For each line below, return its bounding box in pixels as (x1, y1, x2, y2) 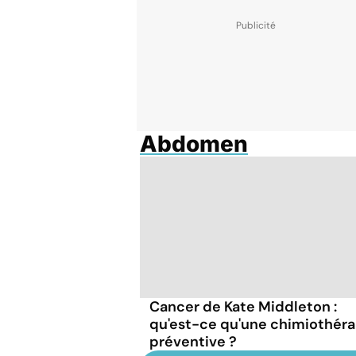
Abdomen (140, 130, 248, 157)
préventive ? (149, 331, 237, 351)
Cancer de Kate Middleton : (149, 296, 337, 316)
